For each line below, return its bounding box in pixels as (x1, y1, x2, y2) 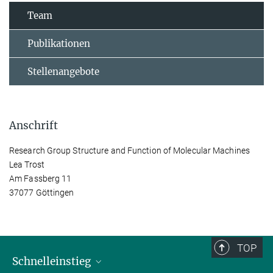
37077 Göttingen (9, 187, 74, 197)
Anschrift (9, 118, 58, 132)
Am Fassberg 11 (9, 173, 72, 183)
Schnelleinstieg (12, 254, 93, 268)
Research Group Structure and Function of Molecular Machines (9, 145, 250, 155)
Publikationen (27, 37, 90, 49)
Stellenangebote (27, 65, 99, 77)
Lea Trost (9, 159, 44, 169)
